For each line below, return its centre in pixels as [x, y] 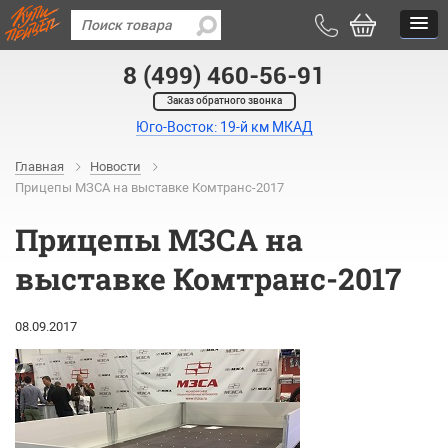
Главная [39, 166]
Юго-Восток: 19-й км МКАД [224, 127]
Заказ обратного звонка [224, 100]
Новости [115, 166]
